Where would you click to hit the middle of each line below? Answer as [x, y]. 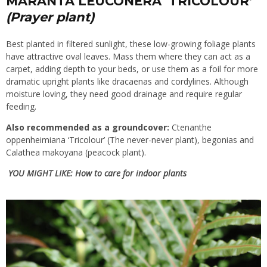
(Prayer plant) [50, 17]
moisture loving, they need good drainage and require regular [124, 94]
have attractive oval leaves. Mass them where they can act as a [128, 56]
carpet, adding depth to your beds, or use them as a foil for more [132, 69]
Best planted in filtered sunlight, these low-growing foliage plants [131, 44]
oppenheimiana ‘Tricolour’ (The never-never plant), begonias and [130, 139]
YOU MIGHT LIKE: [42, 173]
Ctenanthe [190, 127]
